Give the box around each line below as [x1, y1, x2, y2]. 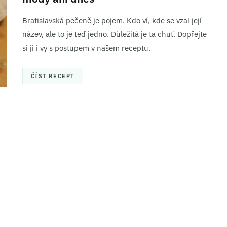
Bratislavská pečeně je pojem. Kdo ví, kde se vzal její [22, 16, 202, 26]
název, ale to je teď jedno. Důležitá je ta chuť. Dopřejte [22, 29, 207, 40]
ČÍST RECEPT [30, 72, 74, 80]
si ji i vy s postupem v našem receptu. [22, 43, 150, 53]
